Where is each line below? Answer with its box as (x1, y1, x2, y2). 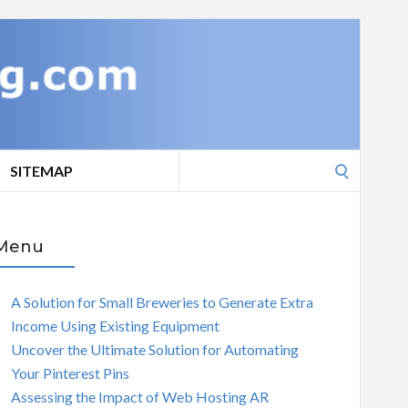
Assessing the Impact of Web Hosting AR (10, 387, 269, 405)
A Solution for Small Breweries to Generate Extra (10, 292, 313, 311)
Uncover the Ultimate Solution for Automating (10, 340, 299, 358)
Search (178, 152, 219, 169)
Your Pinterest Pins (10, 363, 129, 382)
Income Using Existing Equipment (10, 316, 219, 334)
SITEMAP (10, 162, 73, 179)
